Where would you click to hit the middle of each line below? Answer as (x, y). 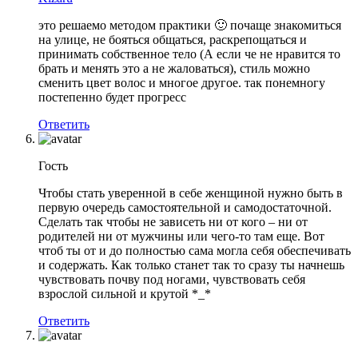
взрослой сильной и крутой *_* (125, 293)
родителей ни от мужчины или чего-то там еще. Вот (181, 236)
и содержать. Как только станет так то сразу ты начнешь (191, 265)
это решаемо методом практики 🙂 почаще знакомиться (190, 25)
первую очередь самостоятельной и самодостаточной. (185, 207)
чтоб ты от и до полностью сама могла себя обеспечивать (195, 250)
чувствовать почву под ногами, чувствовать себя (172, 279)
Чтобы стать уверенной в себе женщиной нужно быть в (191, 193)
